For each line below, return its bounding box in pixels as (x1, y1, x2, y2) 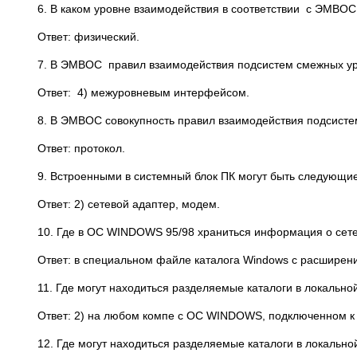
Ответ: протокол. (37, 142, 125, 155)
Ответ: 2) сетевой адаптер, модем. (37, 198, 220, 210)
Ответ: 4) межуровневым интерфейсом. (37, 86, 249, 99)
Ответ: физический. (37, 30, 139, 43)
